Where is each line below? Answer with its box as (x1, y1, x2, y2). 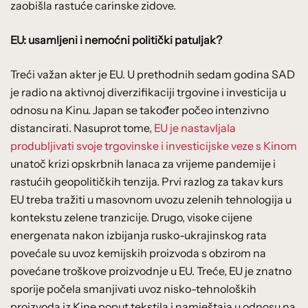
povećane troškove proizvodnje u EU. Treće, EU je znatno (10, 263, 291, 278)
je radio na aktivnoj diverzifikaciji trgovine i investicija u (10, 85, 286, 99)
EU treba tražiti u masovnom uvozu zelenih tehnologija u (10, 192, 291, 206)
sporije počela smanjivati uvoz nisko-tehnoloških (10, 281, 256, 296)
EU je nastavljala (154, 120, 236, 135)
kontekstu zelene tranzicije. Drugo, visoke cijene (10, 210, 252, 224)
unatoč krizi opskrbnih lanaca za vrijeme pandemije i (10, 156, 276, 170)
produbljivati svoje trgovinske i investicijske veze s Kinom (10, 138, 297, 153)
